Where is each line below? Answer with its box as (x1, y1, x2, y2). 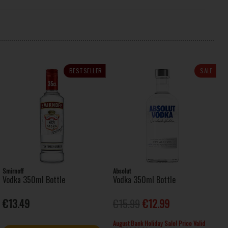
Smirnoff (2, 166, 23, 175)
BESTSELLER (69, 66, 102, 75)
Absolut (112, 166, 131, 175)
